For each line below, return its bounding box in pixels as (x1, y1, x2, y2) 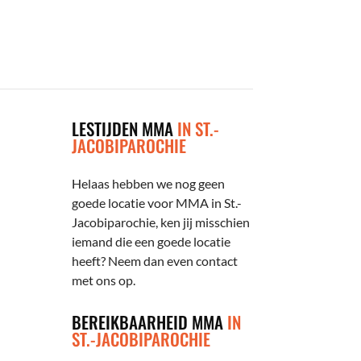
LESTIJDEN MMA (72, 115, 178, 141)
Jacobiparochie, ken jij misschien (72, 214, 251, 230)
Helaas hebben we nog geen (72, 175, 226, 191)
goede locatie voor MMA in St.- (72, 194, 243, 210)
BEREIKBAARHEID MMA (72, 309, 228, 335)
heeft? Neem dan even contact (72, 252, 239, 268)
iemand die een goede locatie (72, 233, 231, 249)
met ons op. (72, 272, 136, 288)
